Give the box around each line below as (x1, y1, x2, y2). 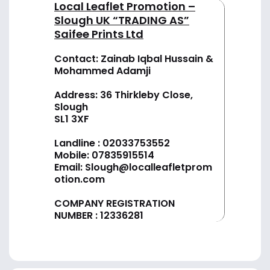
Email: (54, 160, 85, 174)
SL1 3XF (54, 111, 89, 126)
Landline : (54, 136, 102, 150)
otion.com (54, 172, 105, 186)
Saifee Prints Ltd (54, 26, 143, 42)
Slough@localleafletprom (85, 160, 212, 174)
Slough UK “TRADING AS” (54, 12, 189, 28)
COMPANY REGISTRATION (54, 196, 175, 210)
